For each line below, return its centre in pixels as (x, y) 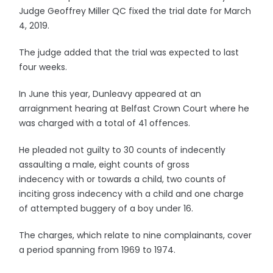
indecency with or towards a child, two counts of (123, 179)
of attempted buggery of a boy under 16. (106, 208)
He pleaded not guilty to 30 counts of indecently (122, 150)
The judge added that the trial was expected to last (129, 52)
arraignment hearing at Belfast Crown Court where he (134, 108)
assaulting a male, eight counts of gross (105, 165)
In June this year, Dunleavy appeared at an (110, 94)
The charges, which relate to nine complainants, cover (136, 235)
